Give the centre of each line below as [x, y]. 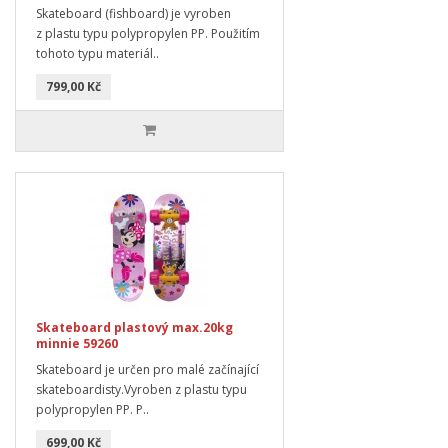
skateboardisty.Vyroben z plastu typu [141, 389]
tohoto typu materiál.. [97, 53]
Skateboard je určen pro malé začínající [147, 369]
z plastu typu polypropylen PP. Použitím [148, 33]
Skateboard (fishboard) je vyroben [133, 13]
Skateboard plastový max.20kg [134, 327]
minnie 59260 [77, 343]
